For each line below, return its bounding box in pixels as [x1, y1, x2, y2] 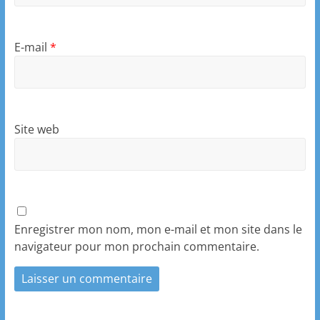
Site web [14, 121, 59, 138]
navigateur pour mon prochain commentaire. [14, 239, 259, 255]
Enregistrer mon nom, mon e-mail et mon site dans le [14, 221, 302, 238]
